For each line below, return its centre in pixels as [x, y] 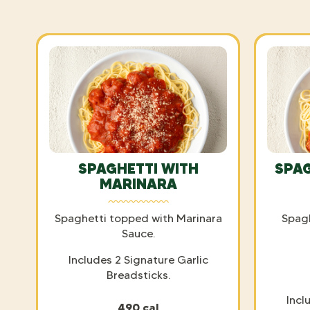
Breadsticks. [138, 275]
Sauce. [138, 233]
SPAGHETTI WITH [138, 168]
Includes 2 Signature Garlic [138, 259]
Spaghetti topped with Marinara [138, 218]
